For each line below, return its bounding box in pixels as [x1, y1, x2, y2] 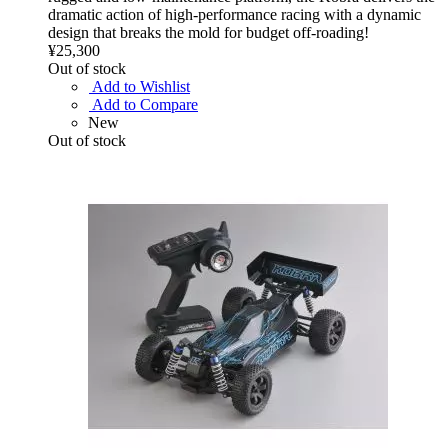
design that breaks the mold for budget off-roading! [48, 23, 369, 41]
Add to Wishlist [92, 77, 190, 95]
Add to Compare [92, 95, 198, 113]
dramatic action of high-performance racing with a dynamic [48, 5, 421, 23]
